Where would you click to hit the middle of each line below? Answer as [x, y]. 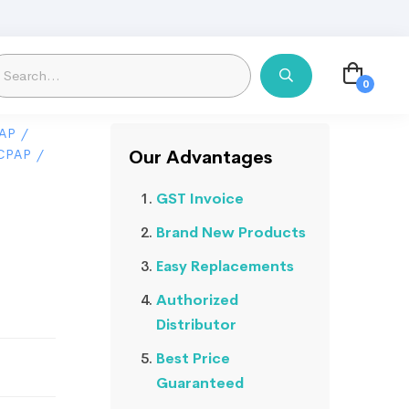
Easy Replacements [225, 266]
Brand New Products [231, 232]
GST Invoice [200, 199]
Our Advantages [200, 157]
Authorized [197, 300]
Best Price [193, 358]
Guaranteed [200, 383]
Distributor [196, 325]
